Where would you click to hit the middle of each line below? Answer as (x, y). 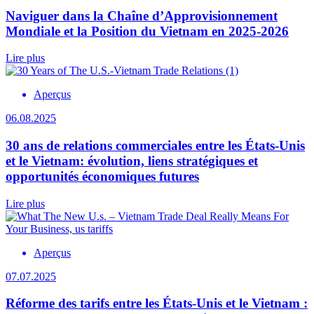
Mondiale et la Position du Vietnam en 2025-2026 (147, 31)
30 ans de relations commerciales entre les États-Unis (155, 146)
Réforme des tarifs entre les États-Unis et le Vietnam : (157, 303)
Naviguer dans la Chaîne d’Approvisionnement (142, 15)
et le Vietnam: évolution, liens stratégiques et (132, 161)
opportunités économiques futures (102, 177)
